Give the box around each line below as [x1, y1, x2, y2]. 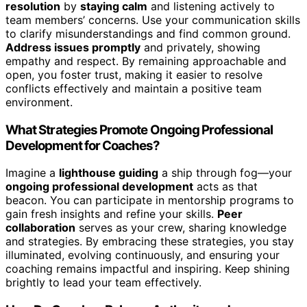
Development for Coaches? [5, 137, 160, 153]
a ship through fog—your [158, 166, 292, 180]
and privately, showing [140, 40, 260, 54]
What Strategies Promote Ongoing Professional [5, 121, 273, 138]
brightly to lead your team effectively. [5, 275, 201, 290]
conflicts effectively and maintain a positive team [5, 81, 262, 95]
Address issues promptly [5, 40, 140, 54]
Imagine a [5, 166, 59, 180]
